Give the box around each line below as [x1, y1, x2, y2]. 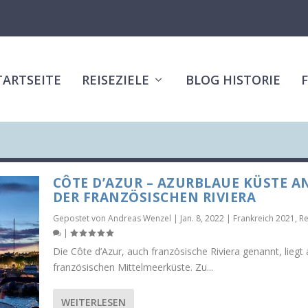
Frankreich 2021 [232, 212, 295, 224]
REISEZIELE [81, 71, 149, 88]
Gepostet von [52, 212, 108, 224]
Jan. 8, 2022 [179, 212, 224, 224]
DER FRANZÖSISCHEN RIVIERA [52, 188, 256, 206]
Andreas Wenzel [107, 212, 171, 224]
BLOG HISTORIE [185, 71, 280, 88]
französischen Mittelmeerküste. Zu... [52, 261, 213, 274]
